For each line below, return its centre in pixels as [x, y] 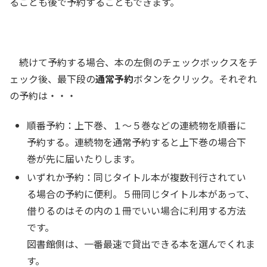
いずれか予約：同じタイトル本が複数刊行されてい [137, 177]
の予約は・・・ [43, 95]
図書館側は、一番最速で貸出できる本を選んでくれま [141, 244]
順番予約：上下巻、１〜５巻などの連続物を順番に [137, 125]
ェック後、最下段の [52, 78]
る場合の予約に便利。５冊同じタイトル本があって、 [141, 194]
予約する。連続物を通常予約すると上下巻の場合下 [137, 142]
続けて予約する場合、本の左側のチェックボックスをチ [133, 62]
